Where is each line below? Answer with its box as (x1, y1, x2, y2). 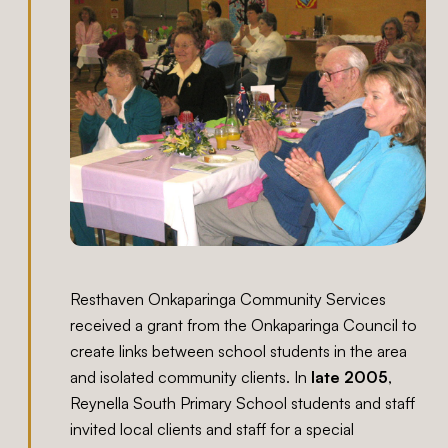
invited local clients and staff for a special (70, 419, 355, 440)
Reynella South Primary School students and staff (70, 393, 416, 414)
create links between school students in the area (70, 341, 408, 362)
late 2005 (311, 367, 389, 388)
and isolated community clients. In (70, 367, 312, 388)
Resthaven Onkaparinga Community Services (70, 289, 387, 310)
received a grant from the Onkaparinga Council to (70, 315, 418, 336)
